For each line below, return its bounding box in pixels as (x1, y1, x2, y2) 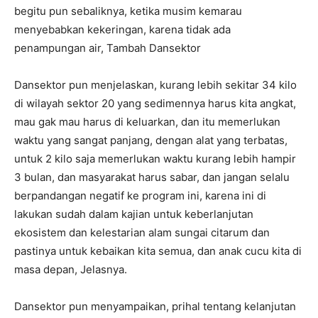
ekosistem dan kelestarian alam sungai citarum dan (14, 226, 270, 240)
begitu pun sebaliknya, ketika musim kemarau (14, 4, 242, 18)
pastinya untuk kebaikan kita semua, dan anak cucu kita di (14, 244, 302, 258)
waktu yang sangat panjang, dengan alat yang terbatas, (14, 133, 287, 148)
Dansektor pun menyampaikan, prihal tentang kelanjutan (14, 300, 296, 314)
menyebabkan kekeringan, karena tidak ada (14, 23, 231, 37)
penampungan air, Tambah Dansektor (14, 41, 201, 55)
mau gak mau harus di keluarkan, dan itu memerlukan (14, 115, 280, 129)
